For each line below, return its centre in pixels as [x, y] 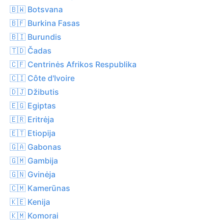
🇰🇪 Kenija [30, 202]
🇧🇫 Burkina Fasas [45, 23]
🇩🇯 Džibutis [34, 92]
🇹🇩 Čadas [31, 50]
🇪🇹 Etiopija [33, 133]
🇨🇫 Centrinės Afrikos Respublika [73, 64]
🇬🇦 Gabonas [36, 147]
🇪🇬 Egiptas [33, 105]
